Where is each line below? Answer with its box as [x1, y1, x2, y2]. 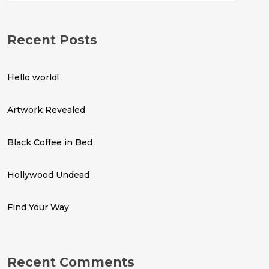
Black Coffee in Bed [7, 137, 93, 148]
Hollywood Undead [7, 169, 90, 180]
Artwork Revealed [7, 104, 86, 115]
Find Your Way [7, 202, 70, 213]
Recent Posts [7, 32, 98, 47]
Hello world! [7, 72, 59, 83]
